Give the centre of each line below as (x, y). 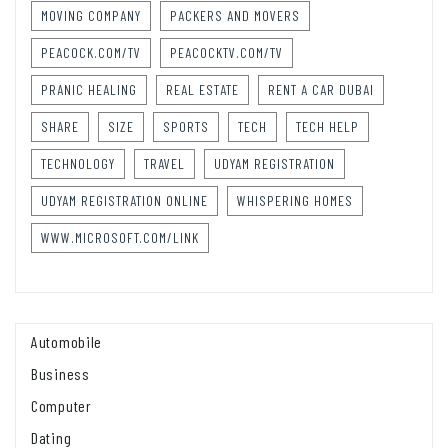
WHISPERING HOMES (295, 200)
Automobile (66, 341)
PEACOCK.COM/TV (91, 52)
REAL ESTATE (202, 89)
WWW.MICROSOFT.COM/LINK (120, 237)
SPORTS (186, 126)
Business (60, 373)
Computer (61, 405)
